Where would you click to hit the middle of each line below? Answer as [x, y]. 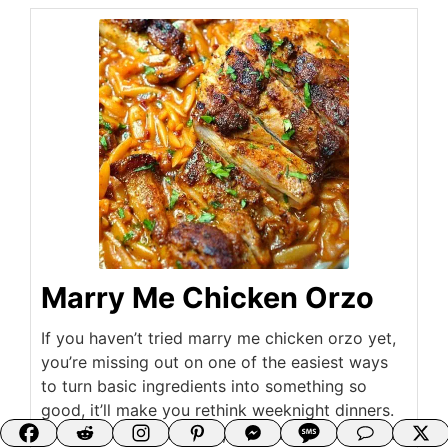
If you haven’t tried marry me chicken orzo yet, [218, 338]
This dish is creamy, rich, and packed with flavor [223, 434]
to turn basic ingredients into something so [204, 386]
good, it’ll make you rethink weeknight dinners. [217, 410]
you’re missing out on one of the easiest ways [214, 362]
